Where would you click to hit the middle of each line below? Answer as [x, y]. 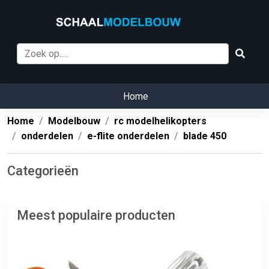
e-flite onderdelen [128, 136]
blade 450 [205, 136]
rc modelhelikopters [160, 121]
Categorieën [43, 171]
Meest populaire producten [96, 216]
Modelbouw [74, 121]
